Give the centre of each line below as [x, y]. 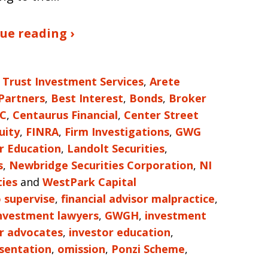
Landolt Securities [116, 148]
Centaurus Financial [65, 115]
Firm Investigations [117, 132]
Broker [188, 98]
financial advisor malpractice [138, 199]
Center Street [161, 115]
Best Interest [87, 98]
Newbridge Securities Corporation [101, 165]
